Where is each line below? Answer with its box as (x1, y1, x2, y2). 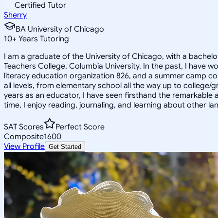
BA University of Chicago (16, 24, 104, 34)
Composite (4, 131, 44, 142)
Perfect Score (55, 122, 105, 132)
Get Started (49, 143, 81, 150)
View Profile (4, 141, 45, 151)
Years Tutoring (17, 34, 69, 44)
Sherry (4, 10, 27, 20)
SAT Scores (4, 122, 44, 132)
